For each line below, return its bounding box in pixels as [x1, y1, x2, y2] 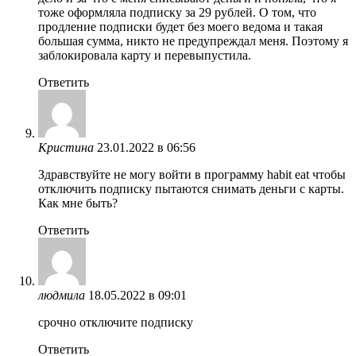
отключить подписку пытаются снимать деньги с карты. [38, 181, 344, 195]
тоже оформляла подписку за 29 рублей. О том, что [38, 5, 316, 19]
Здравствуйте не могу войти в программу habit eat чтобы [38, 167, 346, 181]
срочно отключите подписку [38, 315, 193, 329]
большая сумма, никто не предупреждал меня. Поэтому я [38, 33, 348, 48]
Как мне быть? [38, 195, 118, 210]
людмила [38, 288, 85, 302]
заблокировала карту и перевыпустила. [38, 48, 251, 62]
